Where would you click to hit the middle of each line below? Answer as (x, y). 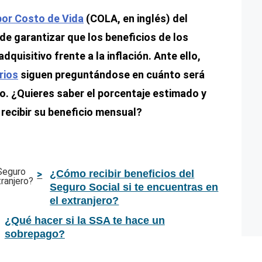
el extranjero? (85, 201)
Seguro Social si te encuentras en (134, 187)
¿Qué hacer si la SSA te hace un (85, 220)
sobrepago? (35, 234)
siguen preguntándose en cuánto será (111, 75)
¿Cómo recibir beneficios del (122, 174)
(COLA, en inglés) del (136, 18)
